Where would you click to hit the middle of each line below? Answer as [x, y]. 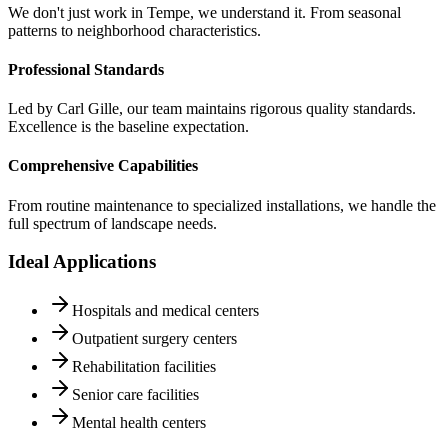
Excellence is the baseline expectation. [128, 127]
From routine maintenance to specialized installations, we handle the [222, 205]
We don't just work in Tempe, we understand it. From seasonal [204, 12]
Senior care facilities [135, 395]
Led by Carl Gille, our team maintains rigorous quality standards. [212, 109]
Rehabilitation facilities [144, 367]
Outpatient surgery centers [154, 339]
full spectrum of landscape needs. [112, 223]
